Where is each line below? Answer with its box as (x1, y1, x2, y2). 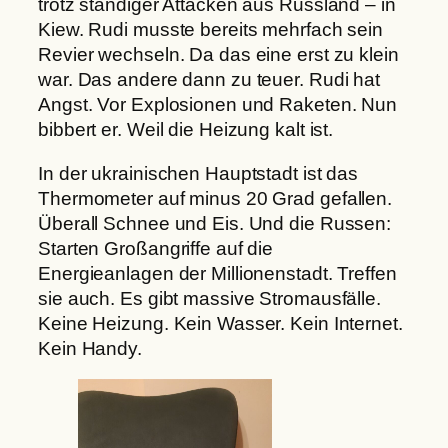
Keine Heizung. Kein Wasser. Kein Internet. (38, 312, 403, 334)
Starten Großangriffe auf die (38, 237, 274, 259)
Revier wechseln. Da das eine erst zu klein (38, 44, 399, 66)
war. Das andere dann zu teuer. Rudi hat (38, 69, 381, 91)
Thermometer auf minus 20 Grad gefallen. (38, 187, 393, 209)
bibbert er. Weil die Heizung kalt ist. (38, 119, 339, 141)
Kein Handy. (38, 337, 142, 359)
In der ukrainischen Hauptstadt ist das (38, 162, 359, 184)
